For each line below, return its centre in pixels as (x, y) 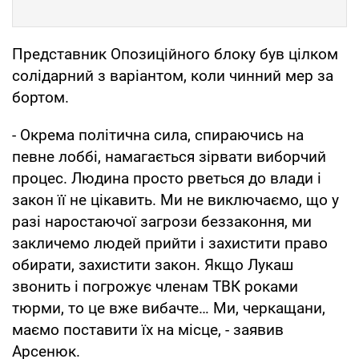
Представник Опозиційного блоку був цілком (175, 54)
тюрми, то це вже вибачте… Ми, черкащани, (169, 308)
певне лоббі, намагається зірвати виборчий (169, 156)
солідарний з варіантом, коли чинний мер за (173, 75)
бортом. (40, 97)
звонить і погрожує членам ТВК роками (155, 286)
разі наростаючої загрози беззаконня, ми (162, 221)
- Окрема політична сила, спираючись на (158, 135)
